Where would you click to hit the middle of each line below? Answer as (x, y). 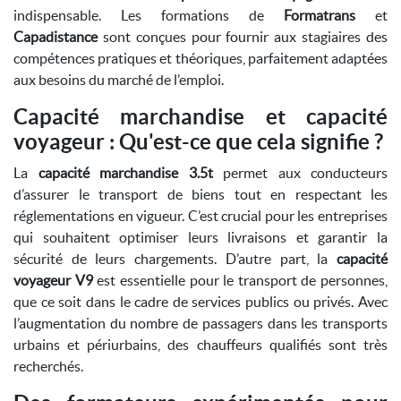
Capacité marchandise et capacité (200, 117)
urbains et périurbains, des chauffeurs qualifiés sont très (200, 345)
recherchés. (48, 366)
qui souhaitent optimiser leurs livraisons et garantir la (200, 237)
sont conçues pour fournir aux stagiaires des (243, 37)
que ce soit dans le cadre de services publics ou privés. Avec (200, 302)
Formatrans (320, 15)
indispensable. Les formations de (149, 15)
